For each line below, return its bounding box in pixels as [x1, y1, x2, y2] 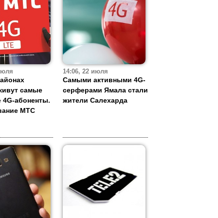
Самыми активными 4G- [63, 76, 145, 84]
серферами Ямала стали [63, 86, 148, 94]
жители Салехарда [63, 96, 127, 105]
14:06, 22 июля [63, 68, 108, 75]
